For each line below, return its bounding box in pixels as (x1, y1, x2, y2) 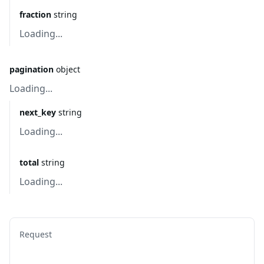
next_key (19, 107, 56, 118)
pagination (9, 64, 54, 75)
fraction (19, 9, 51, 20)
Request (19, 229, 52, 240)
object (56, 64, 80, 75)
